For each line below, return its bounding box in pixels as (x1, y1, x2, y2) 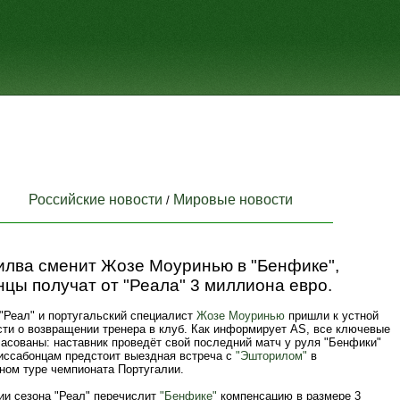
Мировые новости (173, 192, 293, 207)
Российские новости (29, 192, 162, 207)
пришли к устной (285, 309, 379, 322)
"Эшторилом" (236, 349, 307, 362)
